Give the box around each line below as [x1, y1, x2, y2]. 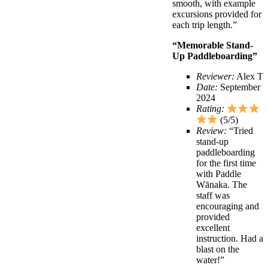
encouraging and [196, 200, 259, 211]
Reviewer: [196, 71, 234, 81]
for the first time [196, 157, 256, 168]
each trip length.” [172, 19, 237, 30]
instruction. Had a [196, 233, 263, 243]
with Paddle [196, 168, 241, 179]
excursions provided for [172, 8, 261, 19]
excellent [196, 222, 230, 233]
